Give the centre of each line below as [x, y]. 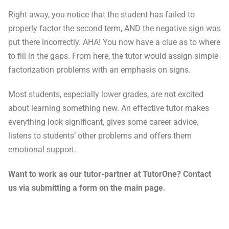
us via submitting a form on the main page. [87, 188]
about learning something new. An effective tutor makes [109, 108]
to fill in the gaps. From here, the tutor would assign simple [113, 56]
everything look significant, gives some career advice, [103, 122]
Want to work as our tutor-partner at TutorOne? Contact [110, 174]
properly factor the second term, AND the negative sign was [114, 29]
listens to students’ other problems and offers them [100, 136]
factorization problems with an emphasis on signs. [99, 70]
